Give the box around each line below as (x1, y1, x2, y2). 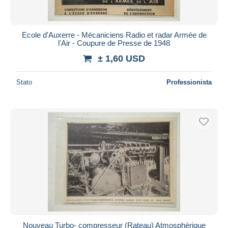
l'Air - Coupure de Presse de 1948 (58, 38, 170, 47)
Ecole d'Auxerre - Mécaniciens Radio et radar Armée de (21, 30, 207, 39)
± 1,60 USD (98, 53, 145, 64)
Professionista (166, 78, 212, 86)
